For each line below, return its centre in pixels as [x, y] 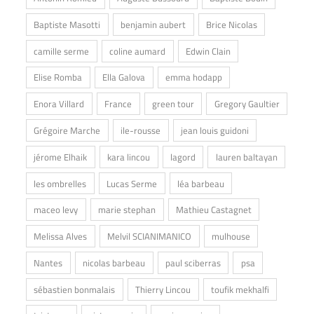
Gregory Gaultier [247, 104]
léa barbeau [200, 183]
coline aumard [138, 51]
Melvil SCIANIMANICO [150, 237]
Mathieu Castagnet [213, 210]
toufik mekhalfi [240, 289]
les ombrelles [60, 183]
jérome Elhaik [61, 157]
